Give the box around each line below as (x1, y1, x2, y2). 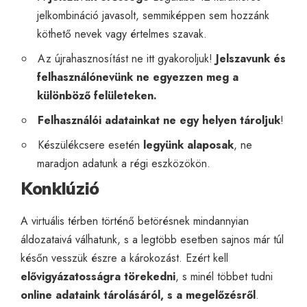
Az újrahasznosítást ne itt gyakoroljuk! (37, 50, 216, 66)
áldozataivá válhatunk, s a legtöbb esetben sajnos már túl (21, 231, 284, 247)
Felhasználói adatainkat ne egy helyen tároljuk (37, 112, 280, 128)
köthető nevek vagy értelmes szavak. (37, 25, 207, 42)
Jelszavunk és (215, 50, 286, 66)
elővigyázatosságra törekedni (21, 268, 175, 284)
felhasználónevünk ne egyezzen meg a (37, 69, 238, 85)
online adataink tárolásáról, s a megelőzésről (21, 286, 256, 303)
